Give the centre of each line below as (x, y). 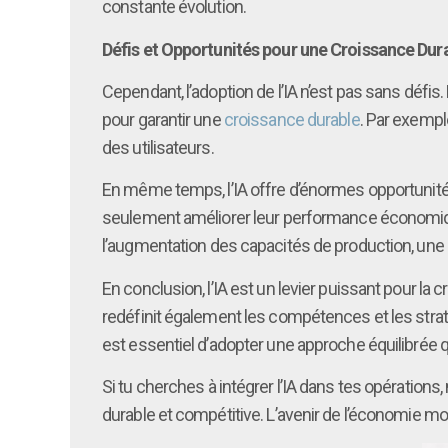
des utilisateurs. (158, 147)
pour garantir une (163, 119)
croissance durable (291, 119)
